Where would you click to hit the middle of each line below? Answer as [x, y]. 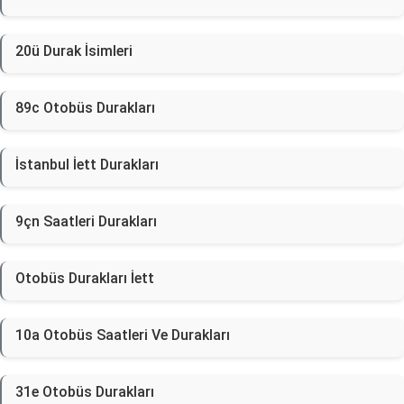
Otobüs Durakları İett [85, 278]
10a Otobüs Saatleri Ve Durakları [123, 335]
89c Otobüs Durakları [85, 108]
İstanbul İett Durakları [87, 165]
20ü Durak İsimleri [74, 51]
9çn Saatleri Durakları [86, 221]
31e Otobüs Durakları [85, 392]
